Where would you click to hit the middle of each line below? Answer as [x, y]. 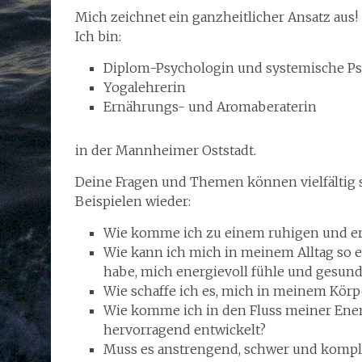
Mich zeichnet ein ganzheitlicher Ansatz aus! [217, 17]
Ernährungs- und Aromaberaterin [210, 106]
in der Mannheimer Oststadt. [166, 150]
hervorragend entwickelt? [186, 329]
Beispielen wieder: [133, 201]
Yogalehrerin [145, 87]
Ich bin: [98, 36]
